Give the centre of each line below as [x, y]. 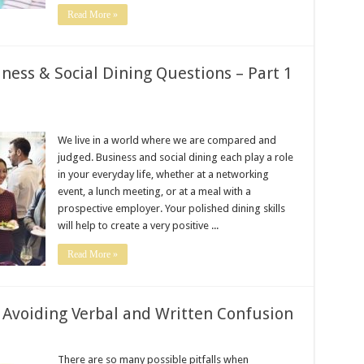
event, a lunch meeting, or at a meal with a [154, 191]
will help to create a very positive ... [138, 225]
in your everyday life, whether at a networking [163, 174]
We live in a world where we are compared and [167, 140]
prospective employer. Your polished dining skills [171, 208]
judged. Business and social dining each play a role [175, 157]
